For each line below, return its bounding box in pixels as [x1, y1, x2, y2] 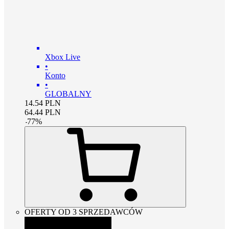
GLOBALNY [45, 89, 91, 98]
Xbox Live [45, 52, 80, 61]
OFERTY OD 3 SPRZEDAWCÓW [25, 207, 143, 216]
